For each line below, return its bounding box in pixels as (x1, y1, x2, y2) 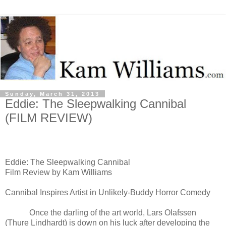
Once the (29, 208, 64, 217)
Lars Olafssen (145, 208, 196, 217)
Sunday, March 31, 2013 (5, 90, 100, 97)
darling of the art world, (64, 208, 145, 217)
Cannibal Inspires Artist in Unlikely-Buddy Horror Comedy (5, 188, 210, 197)
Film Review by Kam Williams (5, 167, 112, 177)
